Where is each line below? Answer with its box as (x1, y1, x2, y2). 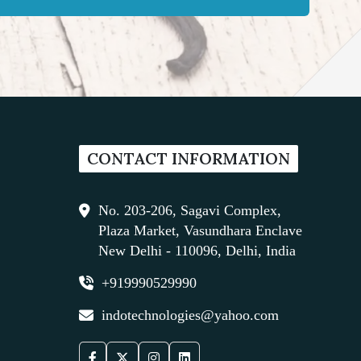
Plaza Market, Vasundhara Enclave (98, 222, 302, 239)
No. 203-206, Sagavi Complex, (98, 201, 281, 218)
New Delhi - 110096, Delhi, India (98, 242, 296, 259)
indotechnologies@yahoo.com (101, 306, 279, 323)
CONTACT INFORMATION (86, 147, 290, 168)
